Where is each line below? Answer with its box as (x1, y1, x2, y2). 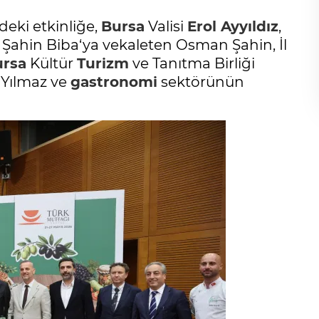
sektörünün (157, 73, 244, 90)
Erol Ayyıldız (187, 17, 278, 35)
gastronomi (70, 73, 157, 90)
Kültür (26, 54, 77, 72)
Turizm (77, 54, 129, 72)
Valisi (145, 17, 187, 35)
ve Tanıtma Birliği (129, 54, 255, 72)
